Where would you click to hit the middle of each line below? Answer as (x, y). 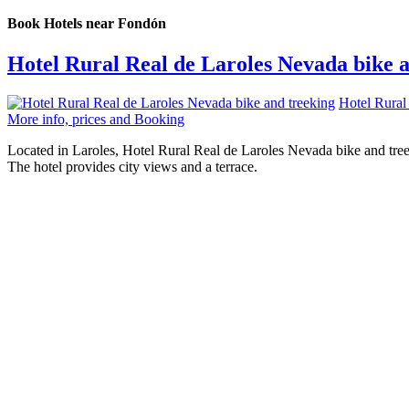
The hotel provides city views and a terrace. (132, 166)
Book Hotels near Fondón (87, 24)
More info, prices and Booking (96, 119)
